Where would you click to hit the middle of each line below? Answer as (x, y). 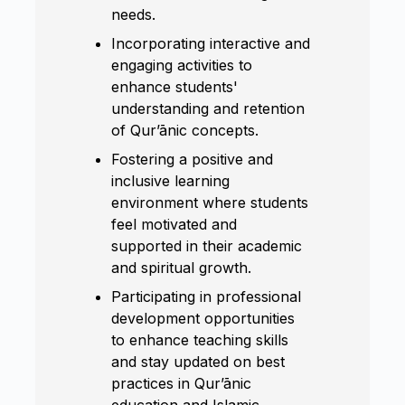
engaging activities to (182, 65)
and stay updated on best (198, 361)
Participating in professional (207, 296)
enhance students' (175, 86)
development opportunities (203, 318)
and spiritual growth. (182, 267)
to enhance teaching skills (200, 339)
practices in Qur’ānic (182, 383)
